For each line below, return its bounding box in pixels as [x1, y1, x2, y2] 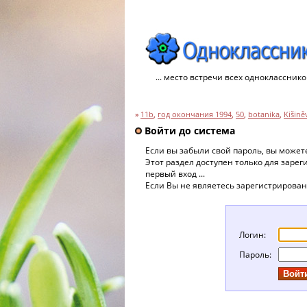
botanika [248, 110, 280, 119]
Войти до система [142, 124, 235, 137]
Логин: [238, 228, 268, 241]
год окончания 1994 [158, 110, 232, 119]
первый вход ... [145, 167, 205, 180]
